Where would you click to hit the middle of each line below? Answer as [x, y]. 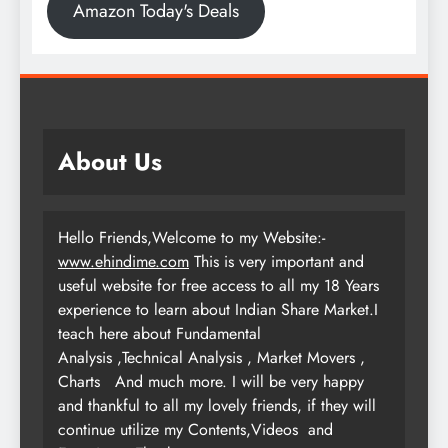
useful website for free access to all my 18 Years [218, 285]
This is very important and [276, 261]
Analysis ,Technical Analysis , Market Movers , [211, 357]
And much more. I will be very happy [237, 381]
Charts [79, 381]
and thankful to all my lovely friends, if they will [217, 405]
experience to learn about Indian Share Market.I [218, 309]
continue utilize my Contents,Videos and [195, 429]
